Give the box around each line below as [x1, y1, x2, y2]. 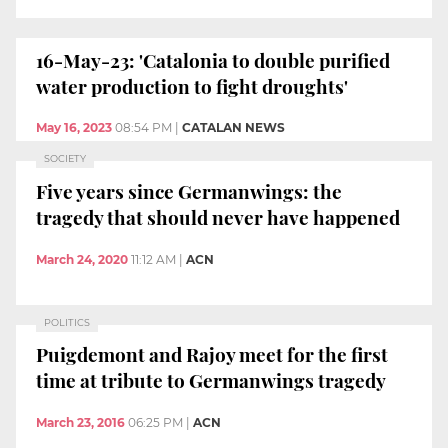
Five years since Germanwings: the [36, 177, 342, 204]
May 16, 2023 [36, 120, 112, 136]
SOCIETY [44, 153, 86, 165]
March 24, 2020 [36, 251, 128, 267]
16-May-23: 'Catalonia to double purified [36, 46, 390, 73]
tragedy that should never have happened [36, 203, 400, 230]
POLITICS [44, 316, 90, 328]
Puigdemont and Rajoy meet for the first [36, 341, 388, 368]
